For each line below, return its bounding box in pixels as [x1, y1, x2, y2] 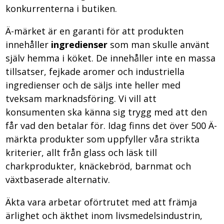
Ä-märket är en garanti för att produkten [5, 24, 184, 37]
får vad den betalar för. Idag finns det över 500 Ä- [5, 119, 217, 131]
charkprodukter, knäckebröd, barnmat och [5, 159, 191, 172]
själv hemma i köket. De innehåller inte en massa [5, 51, 216, 64]
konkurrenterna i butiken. [5, 2, 117, 14]
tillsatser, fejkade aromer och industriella [5, 65, 185, 77]
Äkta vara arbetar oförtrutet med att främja [5, 195, 197, 208]
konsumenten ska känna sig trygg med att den [5, 105, 207, 118]
